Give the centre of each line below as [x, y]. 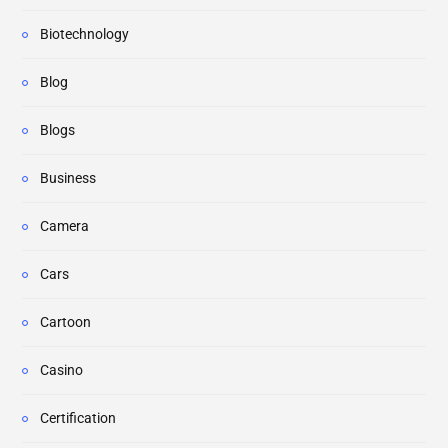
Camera [64, 226]
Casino [61, 370]
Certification [78, 418]
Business [68, 178]
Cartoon [65, 322]
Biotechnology [84, 34]
